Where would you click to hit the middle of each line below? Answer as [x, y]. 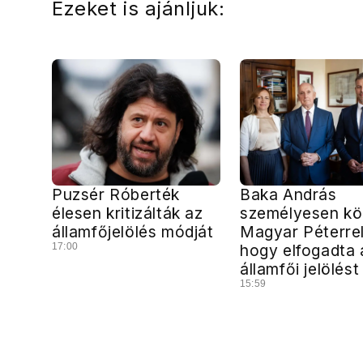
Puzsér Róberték [116, 194]
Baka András [288, 194]
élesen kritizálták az [128, 213]
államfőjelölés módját [133, 231]
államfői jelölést [300, 269]
